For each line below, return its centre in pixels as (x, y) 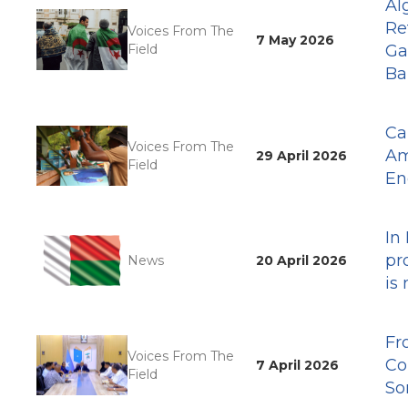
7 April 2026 (298, 366)
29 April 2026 (302, 156)
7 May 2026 (296, 40)
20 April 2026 (302, 261)
